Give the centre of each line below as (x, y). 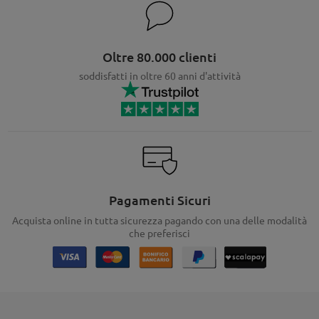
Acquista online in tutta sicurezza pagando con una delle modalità (159, 220)
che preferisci (159, 233)
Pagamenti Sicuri (159, 200)
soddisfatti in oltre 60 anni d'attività (159, 76)
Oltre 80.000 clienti (159, 57)
